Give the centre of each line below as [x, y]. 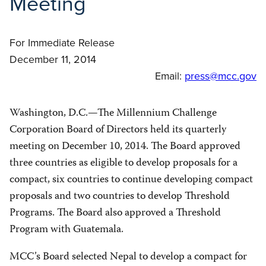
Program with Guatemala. [66, 230]
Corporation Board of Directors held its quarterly [118, 130]
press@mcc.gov [221, 76]
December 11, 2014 [53, 60]
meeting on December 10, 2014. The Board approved [125, 147]
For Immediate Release [62, 43]
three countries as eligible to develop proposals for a [123, 163]
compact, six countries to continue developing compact [131, 180]
